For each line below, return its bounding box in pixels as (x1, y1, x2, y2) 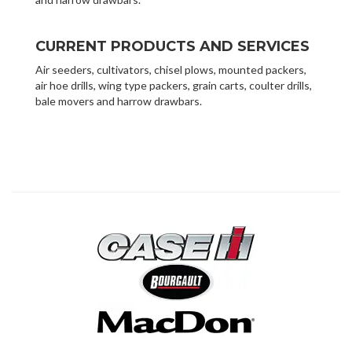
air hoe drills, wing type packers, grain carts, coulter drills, (35, 78, 312, 92)
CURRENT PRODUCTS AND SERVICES (35, 37, 310, 55)
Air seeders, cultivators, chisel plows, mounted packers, (35, 62, 306, 76)
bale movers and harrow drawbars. (35, 93, 202, 108)
